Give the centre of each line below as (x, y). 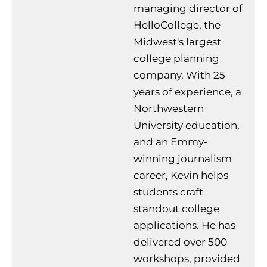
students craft (168, 192)
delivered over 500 (180, 242)
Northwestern (169, 108)
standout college (176, 208)
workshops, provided (187, 258)
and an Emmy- (171, 142)
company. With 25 (179, 75)
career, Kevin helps (181, 175)
